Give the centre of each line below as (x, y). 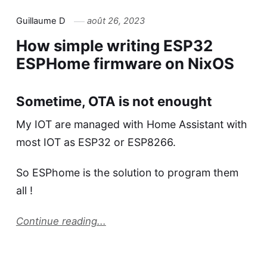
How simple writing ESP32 (114, 46)
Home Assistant (185, 125)
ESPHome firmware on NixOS (125, 64)
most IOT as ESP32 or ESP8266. (96, 142)
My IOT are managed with (81, 125)
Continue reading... (61, 221)
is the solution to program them (159, 173)
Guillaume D (41, 21)
